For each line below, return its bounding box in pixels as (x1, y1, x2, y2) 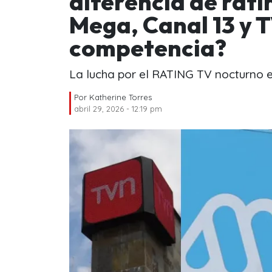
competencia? (69, 33, 226, 63)
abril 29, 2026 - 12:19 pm (74, 103, 162, 114)
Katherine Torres (89, 92, 152, 102)
